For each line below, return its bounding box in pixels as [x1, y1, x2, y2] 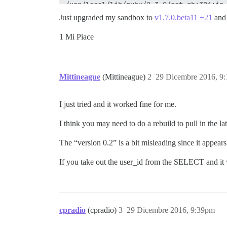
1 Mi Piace [59, 32, 94, 41]
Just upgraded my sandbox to [59, 13, 155, 22]
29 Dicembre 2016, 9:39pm [127, 206, 215, 214]
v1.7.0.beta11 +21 [155, 13, 212, 22]
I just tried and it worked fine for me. [59, 100, 176, 108]
